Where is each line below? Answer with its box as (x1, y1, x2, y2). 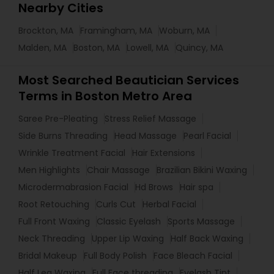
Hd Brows (135, 181, 173, 193)
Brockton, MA (18, 24, 73, 37)
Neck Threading (18, 232, 85, 245)
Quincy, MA (176, 42, 223, 54)
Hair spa (180, 181, 213, 193)
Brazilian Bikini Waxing (157, 164, 247, 176)
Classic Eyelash (97, 215, 161, 228)
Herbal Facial (143, 198, 196, 210)
